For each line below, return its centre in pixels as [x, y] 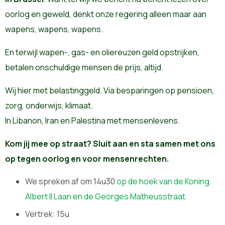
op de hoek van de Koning [163, 182]
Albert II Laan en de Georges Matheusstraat [105, 197]
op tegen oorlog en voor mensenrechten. [87, 159]
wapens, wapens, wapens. [54, 29]
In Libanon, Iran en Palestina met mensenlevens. [92, 121]
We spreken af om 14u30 [71, 182]
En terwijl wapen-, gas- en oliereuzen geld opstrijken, [102, 52]
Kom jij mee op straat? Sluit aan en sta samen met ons [110, 144]
